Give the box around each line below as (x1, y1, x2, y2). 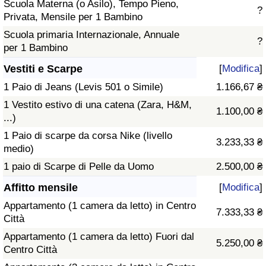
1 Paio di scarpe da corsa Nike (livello (4, 130, 172, 142)
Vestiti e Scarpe (4, 63, 83, 75)
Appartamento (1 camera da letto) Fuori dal (4, 231, 194, 243)
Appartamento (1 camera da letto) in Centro (4, 200, 196, 212)
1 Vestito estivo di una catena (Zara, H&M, (4, 99, 192, 111)
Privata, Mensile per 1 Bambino (4, 11, 142, 23)
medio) (4, 143, 34, 155)
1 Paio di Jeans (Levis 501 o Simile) (4, 81, 163, 93)
